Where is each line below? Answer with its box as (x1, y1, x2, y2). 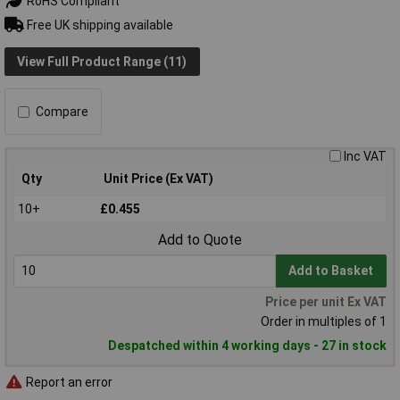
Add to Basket (288, 263, 374, 279)
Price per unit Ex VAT (265, 295, 387, 310)
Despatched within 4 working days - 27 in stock (108, 338, 387, 354)
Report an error (23, 374, 112, 389)
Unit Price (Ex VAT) (104, 171, 213, 187)
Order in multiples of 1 (261, 314, 387, 329)
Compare (36, 104, 88, 120)
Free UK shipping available (23, 17, 173, 32)
